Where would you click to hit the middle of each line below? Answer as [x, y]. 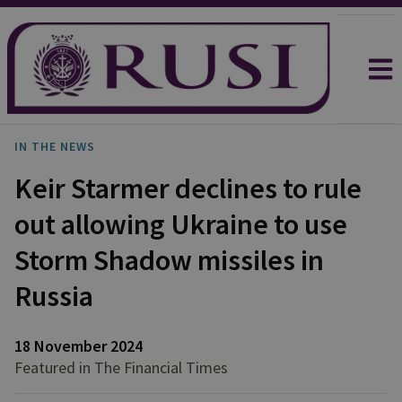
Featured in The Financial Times [121, 367]
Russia [54, 296]
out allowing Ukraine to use [181, 224]
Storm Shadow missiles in [169, 260]
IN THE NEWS [55, 146]
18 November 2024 [79, 346]
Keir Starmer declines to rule [188, 188]
